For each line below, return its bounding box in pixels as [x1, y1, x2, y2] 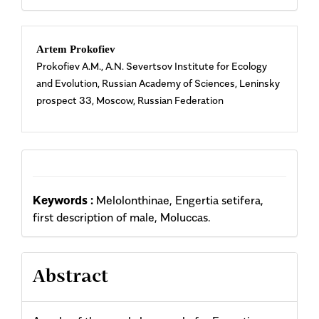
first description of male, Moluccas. [33, 210, 211, 224]
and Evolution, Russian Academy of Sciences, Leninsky [36, 77, 280, 89]
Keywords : [33, 193, 93, 207]
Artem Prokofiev [36, 43, 115, 55]
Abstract [33, 268, 108, 286]
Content [21, 99, 113, 122]
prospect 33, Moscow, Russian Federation [36, 94, 224, 106]
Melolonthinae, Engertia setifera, [96, 193, 263, 207]
